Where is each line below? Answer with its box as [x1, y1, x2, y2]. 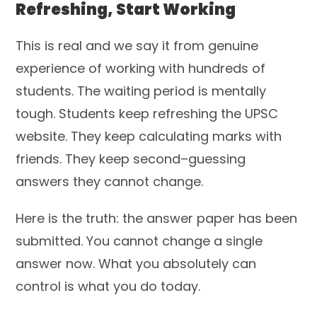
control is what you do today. [16, 277, 201, 295]
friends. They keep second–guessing [16, 149, 246, 168]
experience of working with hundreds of [16, 59, 266, 77]
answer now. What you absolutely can [16, 254, 257, 272]
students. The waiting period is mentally [16, 81, 267, 100]
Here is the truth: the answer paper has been [16, 209, 298, 227]
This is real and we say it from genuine [16, 36, 259, 54]
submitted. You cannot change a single [16, 231, 263, 250]
